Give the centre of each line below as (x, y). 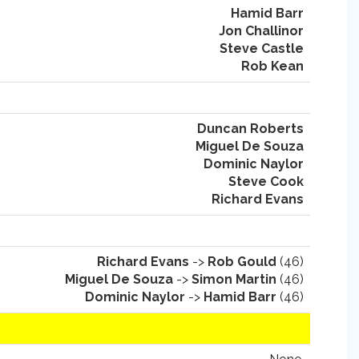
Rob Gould (242, 262)
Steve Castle (262, 48)
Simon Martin (234, 279)
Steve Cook (266, 182)
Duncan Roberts (250, 129)
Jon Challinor (261, 31)
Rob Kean (272, 66)
